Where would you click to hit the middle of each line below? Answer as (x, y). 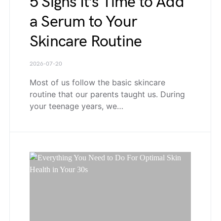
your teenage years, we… (76, 106)
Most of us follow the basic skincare (97, 83)
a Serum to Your (83, 22)
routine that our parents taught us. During (107, 94)
